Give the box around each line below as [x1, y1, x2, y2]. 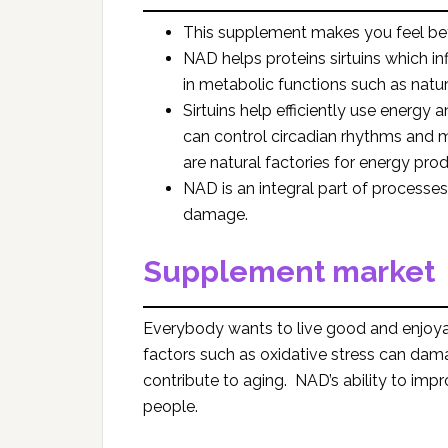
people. [143, 396, 198, 416]
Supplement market [143, 253, 435, 289]
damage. [183, 204, 248, 224]
